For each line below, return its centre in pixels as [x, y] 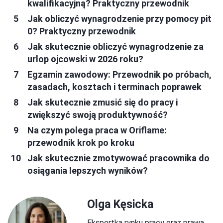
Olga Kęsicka [120, 204]
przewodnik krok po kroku [81, 142]
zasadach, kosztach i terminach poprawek [114, 87]
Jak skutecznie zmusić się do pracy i [103, 102]
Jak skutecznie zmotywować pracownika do [118, 158]
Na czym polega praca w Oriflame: [97, 130]
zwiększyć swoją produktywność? [98, 114]
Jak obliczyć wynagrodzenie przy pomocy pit [119, 18]
